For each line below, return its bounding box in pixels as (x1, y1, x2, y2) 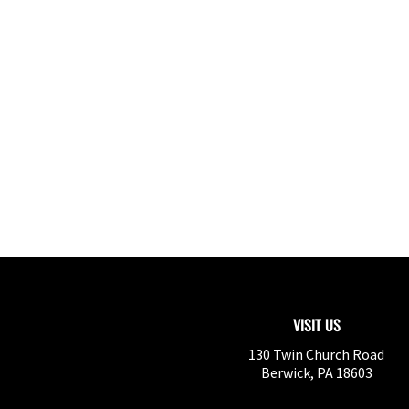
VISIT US (292, 314, 341, 336)
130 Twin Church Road (248, 345, 384, 363)
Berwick (260, 363, 310, 382)
